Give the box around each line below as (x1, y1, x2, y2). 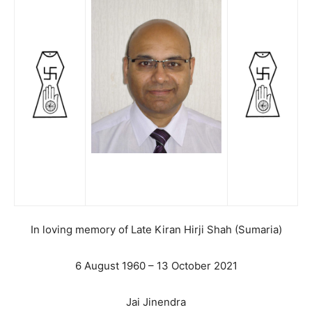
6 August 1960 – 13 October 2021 (75, 259, 237, 272)
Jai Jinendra (126, 295, 186, 309)
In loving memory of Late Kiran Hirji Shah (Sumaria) (30, 223, 282, 236)
